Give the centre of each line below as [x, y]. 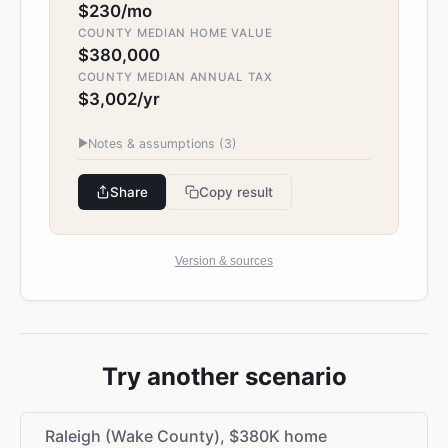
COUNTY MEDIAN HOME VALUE [175, 33]
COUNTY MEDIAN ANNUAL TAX [175, 77]
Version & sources [224, 261]
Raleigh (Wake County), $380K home [186, 436]
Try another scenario [224, 376]
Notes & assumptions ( [156, 143]
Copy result [236, 192]
